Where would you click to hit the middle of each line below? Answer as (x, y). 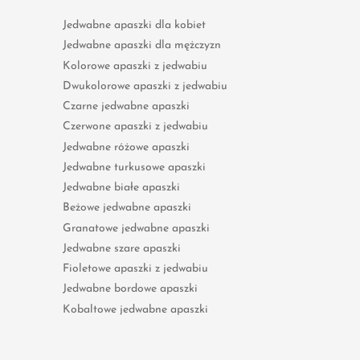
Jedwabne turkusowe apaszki (134, 167)
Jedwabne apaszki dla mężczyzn (142, 46)
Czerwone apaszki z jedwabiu (135, 127)
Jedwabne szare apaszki (122, 248)
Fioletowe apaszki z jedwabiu (135, 269)
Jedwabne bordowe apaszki (130, 289)
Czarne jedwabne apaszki (126, 107)
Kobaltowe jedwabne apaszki (135, 309)
